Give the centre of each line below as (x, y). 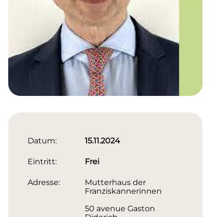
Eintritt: (42, 162)
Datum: (42, 141)
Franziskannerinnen (123, 191)
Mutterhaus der (115, 183)
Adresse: (44, 183)
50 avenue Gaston (120, 209)
